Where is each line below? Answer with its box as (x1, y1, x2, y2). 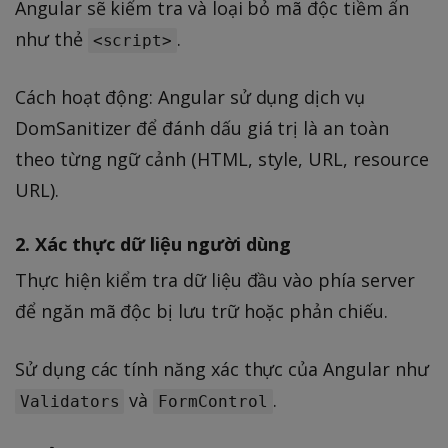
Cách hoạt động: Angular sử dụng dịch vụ (15, 84, 365, 109)
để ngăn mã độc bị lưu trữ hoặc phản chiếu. (15, 299, 388, 324)
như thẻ (15, 26, 88, 51)
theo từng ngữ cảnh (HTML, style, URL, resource (15, 146, 429, 171)
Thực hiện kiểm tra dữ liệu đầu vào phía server (15, 268, 415, 293)
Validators (20, 392, 120, 412)
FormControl (158, 392, 268, 412)
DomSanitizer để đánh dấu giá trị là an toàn (15, 115, 389, 140)
